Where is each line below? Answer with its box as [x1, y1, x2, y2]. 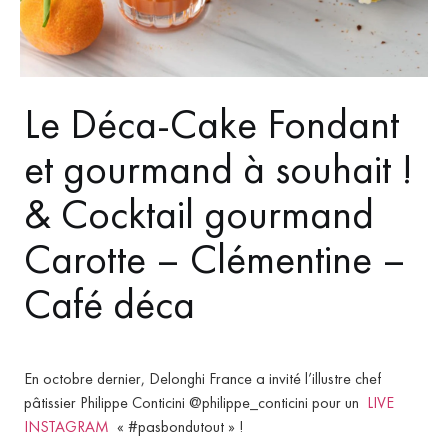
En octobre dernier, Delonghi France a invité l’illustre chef [24, 368, 381, 390]
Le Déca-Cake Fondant [24, 97, 399, 152]
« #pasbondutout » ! [109, 416, 243, 438]
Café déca [24, 277, 195, 332]
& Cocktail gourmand [24, 187, 374, 242]
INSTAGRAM [24, 416, 109, 438]
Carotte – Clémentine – [24, 232, 406, 287]
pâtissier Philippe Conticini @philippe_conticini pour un [24, 392, 367, 414]
